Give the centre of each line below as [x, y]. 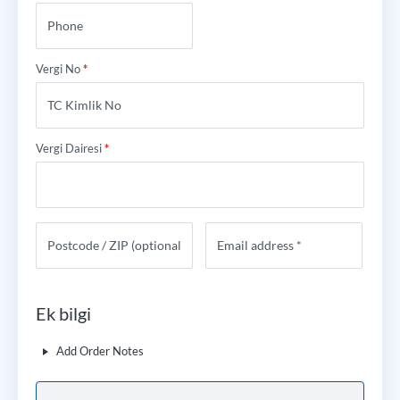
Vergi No [59, 69]
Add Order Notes [99, 351]
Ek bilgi [63, 313]
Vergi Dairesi [70, 148]
